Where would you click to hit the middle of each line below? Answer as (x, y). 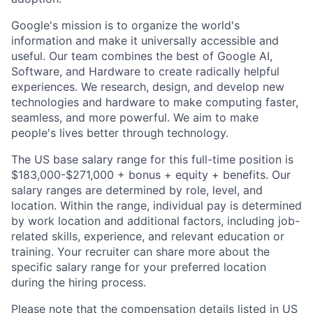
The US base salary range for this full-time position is (152, 159)
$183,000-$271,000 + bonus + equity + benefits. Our (151, 174)
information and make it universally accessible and (145, 40)
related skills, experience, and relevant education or (148, 236)
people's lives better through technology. (120, 132)
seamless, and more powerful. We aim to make (135, 117)
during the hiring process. (79, 282)
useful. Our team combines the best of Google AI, (142, 56)
